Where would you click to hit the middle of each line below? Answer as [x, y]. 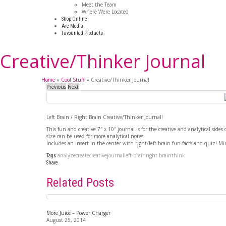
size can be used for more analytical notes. [96, 136]
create [82, 155]
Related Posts [80, 182]
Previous [56, 87]
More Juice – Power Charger [78, 213]
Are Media [72, 26]
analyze [67, 155]
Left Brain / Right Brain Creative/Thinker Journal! [105, 117]
